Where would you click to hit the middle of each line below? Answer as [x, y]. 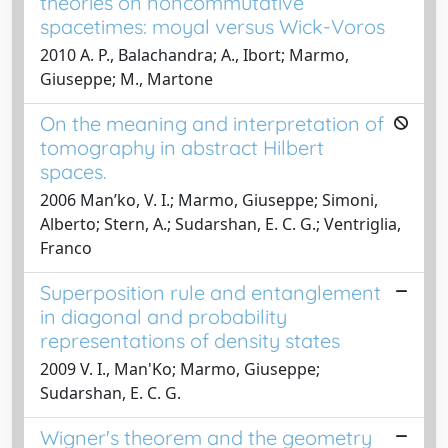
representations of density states [190, 340]
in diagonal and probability [163, 316]
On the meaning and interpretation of [212, 123]
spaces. [73, 171]
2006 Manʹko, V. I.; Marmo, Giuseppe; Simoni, [209, 199]
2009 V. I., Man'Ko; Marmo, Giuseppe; [180, 368]
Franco [66, 247]
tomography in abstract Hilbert [182, 147]
